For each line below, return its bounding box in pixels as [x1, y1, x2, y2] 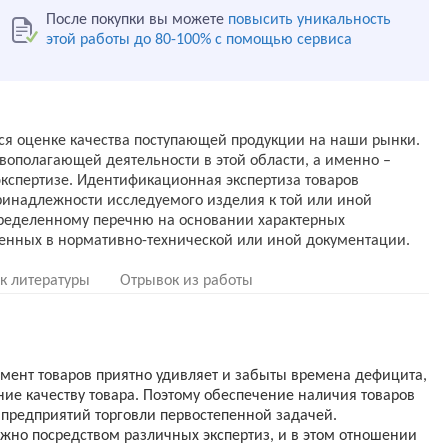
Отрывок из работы [120, 273, 253, 289]
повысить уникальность [228, 12, 391, 28]
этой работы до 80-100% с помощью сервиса [46, 32, 352, 48]
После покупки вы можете [46, 12, 228, 28]
